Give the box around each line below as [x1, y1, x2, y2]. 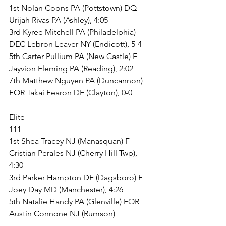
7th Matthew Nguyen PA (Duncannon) [9, 76, 145, 85]
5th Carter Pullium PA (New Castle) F [9, 51, 139, 61]
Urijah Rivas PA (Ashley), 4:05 [9, 15, 108, 25]
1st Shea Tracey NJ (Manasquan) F [9, 136, 132, 146]
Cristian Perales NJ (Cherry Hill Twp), [9, 148, 139, 158]
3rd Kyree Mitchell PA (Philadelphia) [9, 27, 138, 37]
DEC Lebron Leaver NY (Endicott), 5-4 [9, 39, 142, 49]
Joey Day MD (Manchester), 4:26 [9, 185, 123, 194]
